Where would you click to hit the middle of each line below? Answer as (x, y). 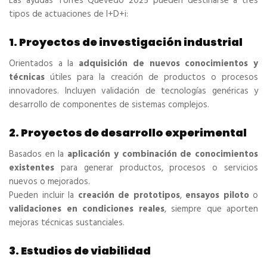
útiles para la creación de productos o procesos (151, 78)
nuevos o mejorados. (49, 182)
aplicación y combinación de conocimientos (163, 155)
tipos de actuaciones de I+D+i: (69, 15)
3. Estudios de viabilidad (80, 251)
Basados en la (38, 155)
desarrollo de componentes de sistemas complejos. (109, 105)
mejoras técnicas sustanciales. (67, 223)
